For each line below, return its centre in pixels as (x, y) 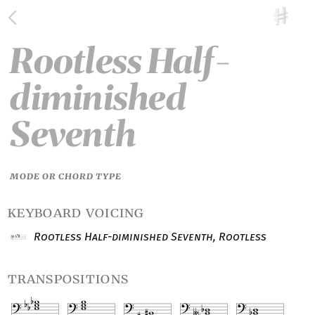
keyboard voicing (76, 213)
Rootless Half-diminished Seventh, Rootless (149, 236)
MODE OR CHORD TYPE (66, 176)
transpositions (69, 279)
